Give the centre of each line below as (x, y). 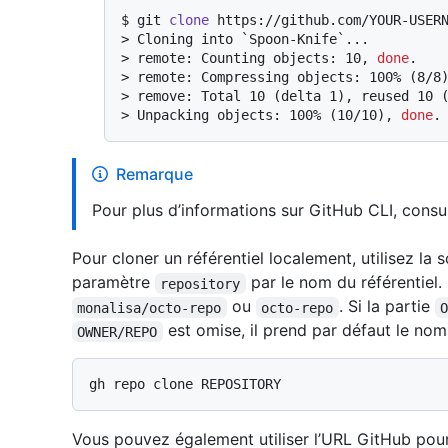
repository (200, 283)
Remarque (154, 174)
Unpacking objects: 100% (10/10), (269, 115)
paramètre (113, 282)
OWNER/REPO (117, 331)
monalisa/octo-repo (149, 307)
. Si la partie (386, 306)
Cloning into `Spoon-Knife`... (253, 39)
